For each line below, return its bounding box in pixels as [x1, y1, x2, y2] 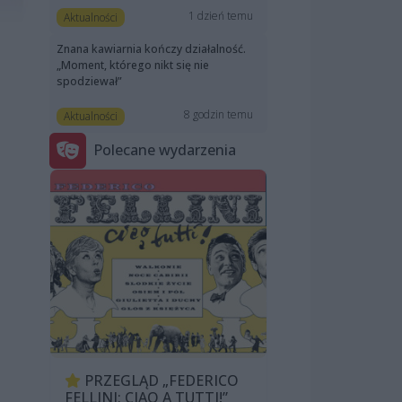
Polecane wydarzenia [93, 140, 236, 161]
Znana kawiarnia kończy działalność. [57, 40, 246, 57]
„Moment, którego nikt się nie [57, 57, 209, 73]
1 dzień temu [188, 7, 254, 23]
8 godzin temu [184, 106, 254, 122]
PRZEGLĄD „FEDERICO [81, 370, 239, 390]
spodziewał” [57, 73, 122, 89]
